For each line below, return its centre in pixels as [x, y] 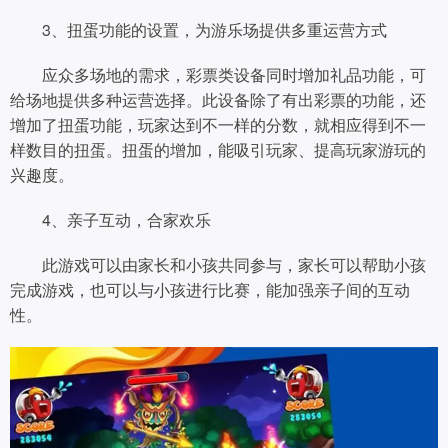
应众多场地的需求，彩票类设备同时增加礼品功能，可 [218, 75]
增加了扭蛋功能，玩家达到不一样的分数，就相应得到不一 [218, 125]
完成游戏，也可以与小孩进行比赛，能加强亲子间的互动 [210, 290]
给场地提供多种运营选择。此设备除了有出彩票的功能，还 [218, 100]
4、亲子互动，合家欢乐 [110, 220]
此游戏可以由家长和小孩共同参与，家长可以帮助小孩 [218, 265]
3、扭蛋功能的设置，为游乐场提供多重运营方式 [198, 30]
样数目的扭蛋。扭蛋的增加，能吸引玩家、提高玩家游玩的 [218, 150]
